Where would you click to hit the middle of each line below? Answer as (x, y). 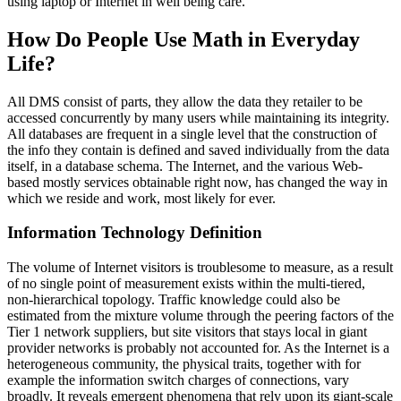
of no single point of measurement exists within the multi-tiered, (186, 284)
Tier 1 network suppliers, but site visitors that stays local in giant (187, 332)
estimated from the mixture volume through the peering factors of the (200, 316)
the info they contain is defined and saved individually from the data (198, 149)
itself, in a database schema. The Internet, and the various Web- (185, 166)
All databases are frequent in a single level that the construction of (192, 133)
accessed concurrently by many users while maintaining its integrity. (198, 117)
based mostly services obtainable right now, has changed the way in (197, 182)
